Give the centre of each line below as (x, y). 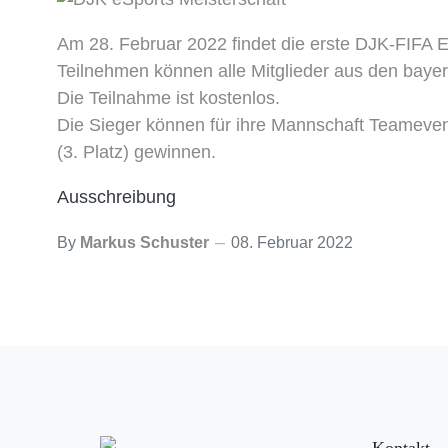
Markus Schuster (144, 243)
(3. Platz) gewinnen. (136, 152)
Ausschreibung (116, 197)
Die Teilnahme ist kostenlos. (168, 98)
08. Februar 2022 (292, 243)
